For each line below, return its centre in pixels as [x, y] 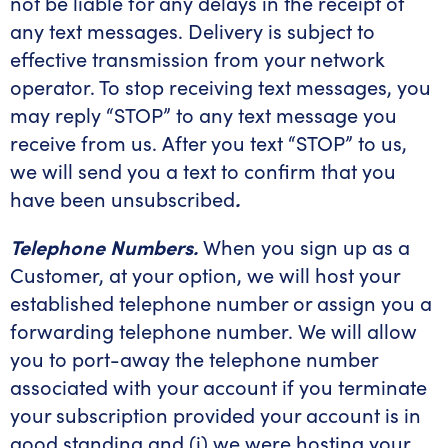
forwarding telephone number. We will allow [213, 330]
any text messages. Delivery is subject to [192, 30]
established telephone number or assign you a [221, 302]
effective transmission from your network [197, 58]
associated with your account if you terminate [218, 386]
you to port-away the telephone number [194, 358]
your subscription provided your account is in [215, 414]
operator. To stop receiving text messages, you [220, 86]
